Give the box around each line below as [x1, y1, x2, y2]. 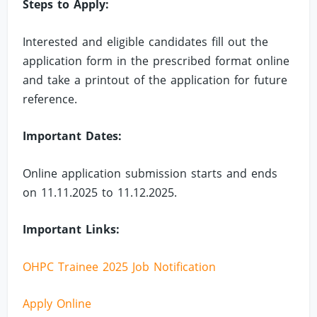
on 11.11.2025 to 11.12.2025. [23, 184, 178, 200]
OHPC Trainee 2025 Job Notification [23, 258, 217, 275]
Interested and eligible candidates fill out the [23, 33, 269, 50]
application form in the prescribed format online [23, 52, 290, 69]
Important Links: [23, 221, 120, 238]
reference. [23, 91, 78, 107]
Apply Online [23, 296, 92, 312]
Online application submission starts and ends [23, 165, 278, 181]
